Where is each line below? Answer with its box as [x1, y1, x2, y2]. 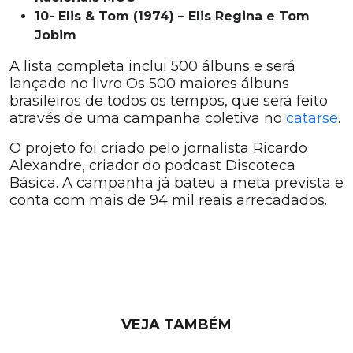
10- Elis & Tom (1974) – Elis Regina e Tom [35, 9, 310, 24]
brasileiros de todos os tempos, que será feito [9, 92, 328, 110]
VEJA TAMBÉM [121, 316, 232, 333]
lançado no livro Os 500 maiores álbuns [9, 75, 289, 92]
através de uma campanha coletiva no [9, 110, 286, 127]
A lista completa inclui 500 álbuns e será [9, 58, 295, 75]
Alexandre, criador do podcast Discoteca [9, 157, 295, 174]
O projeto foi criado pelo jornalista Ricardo [9, 139, 307, 157]
